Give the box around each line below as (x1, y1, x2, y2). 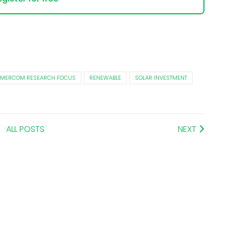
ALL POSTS (6, 123, 44, 135)
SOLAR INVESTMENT (134, 74, 187, 82)
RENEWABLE (89, 74, 121, 82)
